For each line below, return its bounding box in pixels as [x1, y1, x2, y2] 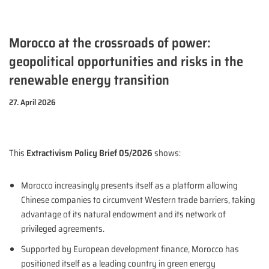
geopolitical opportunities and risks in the [9, 50, 243, 73]
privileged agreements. [21, 222, 104, 237]
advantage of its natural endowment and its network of [21, 207, 226, 222]
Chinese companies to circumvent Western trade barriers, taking [21, 193, 255, 208]
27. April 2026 [9, 96, 56, 109]
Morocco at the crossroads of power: [9, 32, 211, 54]
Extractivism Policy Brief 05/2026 [26, 146, 153, 161]
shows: [153, 146, 181, 161]
